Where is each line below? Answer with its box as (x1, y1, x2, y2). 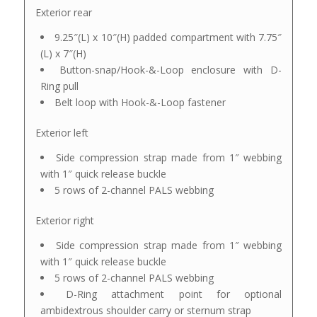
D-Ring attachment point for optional (65, 287, 282, 301)
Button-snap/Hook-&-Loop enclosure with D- (59, 63, 282, 77)
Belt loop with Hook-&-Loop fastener (54, 96, 226, 110)
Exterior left (35, 126, 88, 140)
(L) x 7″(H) (40, 47, 86, 61)
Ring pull (40, 79, 79, 93)
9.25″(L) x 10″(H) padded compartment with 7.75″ (54, 30, 282, 45)
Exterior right (35, 214, 94, 228)
